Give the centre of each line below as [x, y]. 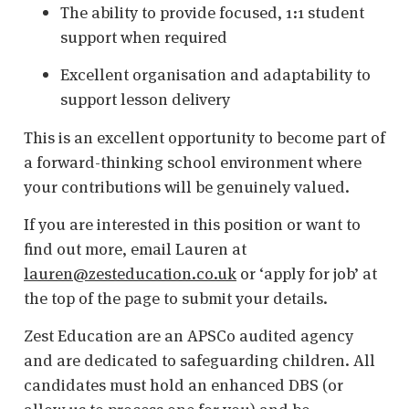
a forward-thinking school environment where [193, 162]
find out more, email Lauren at [135, 248]
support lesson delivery [145, 100]
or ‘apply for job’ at [307, 273]
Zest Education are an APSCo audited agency [189, 336]
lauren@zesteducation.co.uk [130, 273]
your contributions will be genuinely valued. [187, 186]
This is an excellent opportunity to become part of [204, 137]
